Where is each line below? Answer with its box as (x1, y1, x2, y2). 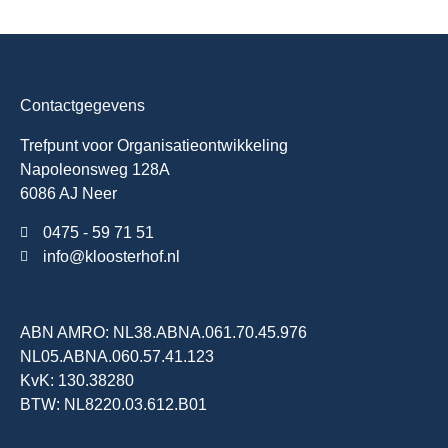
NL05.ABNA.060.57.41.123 (20, 347, 214, 365)
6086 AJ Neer (20, 185, 117, 203)
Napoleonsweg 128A (20, 161, 170, 179)
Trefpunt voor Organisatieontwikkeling (20, 137, 292, 155)
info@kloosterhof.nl (42, 247, 180, 265)
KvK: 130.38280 (20, 371, 134, 389)
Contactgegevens (20, 97, 145, 115)
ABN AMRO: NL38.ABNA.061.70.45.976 (20, 323, 307, 341)
